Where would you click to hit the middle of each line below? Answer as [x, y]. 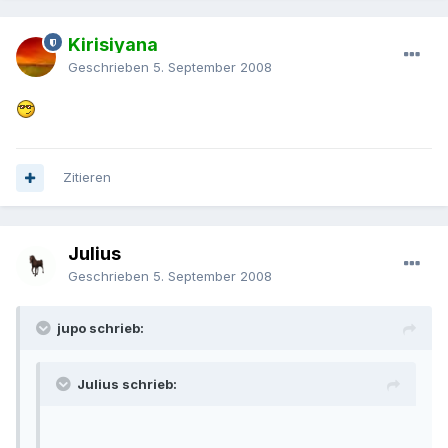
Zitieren [87, 177]
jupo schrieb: [100, 328]
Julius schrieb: [127, 384]
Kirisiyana [113, 45]
